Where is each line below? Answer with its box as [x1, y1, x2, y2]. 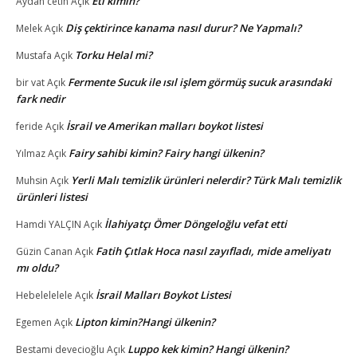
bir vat [16, 75, 45, 89]
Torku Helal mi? [75, 47, 152, 62]
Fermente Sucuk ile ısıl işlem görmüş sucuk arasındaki [68, 74, 331, 89]
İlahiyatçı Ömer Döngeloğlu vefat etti [104, 216, 287, 231]
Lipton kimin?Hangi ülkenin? [75, 314, 215, 329]
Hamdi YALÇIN [16, 217, 81, 231]
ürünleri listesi [16, 189, 88, 204]
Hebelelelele [16, 288, 73, 302]
